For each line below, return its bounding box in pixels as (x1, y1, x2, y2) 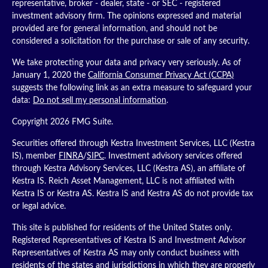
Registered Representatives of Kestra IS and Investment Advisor (12, 236, 246, 245)
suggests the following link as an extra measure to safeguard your (12, 84, 252, 92)
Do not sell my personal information (33, 96, 166, 105)
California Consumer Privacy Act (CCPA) (88, 71, 234, 80)
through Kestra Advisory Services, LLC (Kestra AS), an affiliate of (12, 165, 245, 173)
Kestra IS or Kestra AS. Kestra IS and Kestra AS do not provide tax (12, 190, 253, 198)
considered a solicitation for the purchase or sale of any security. (12, 37, 249, 45)
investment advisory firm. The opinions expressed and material (12, 12, 241, 20)
